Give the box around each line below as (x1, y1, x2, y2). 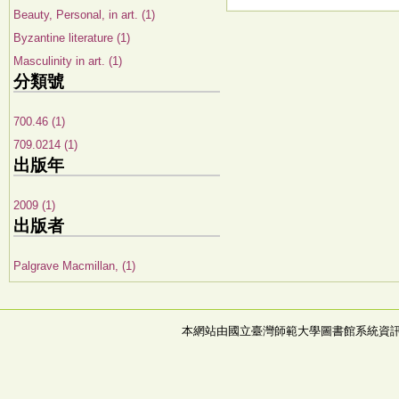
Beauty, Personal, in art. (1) (13, 8, 155, 21)
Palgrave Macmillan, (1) (13, 259, 135, 273)
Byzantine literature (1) (13, 31, 130, 45)
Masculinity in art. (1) (13, 54, 122, 68)
